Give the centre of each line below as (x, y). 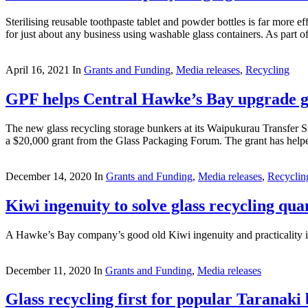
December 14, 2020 (48, 176)
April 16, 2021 (37, 69)
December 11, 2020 (48, 270)
